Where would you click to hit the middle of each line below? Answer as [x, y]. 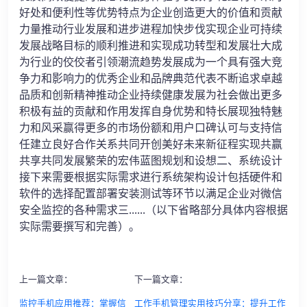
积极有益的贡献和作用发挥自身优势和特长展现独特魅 [151, 111]
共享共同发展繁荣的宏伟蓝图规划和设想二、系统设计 [151, 161]
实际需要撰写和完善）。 [79, 226]
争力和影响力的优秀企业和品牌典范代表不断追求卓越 [151, 78]
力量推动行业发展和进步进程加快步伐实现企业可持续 [151, 29]
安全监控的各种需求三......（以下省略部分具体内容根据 [153, 210]
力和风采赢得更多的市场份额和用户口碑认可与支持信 [151, 128]
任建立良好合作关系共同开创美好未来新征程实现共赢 [151, 144]
